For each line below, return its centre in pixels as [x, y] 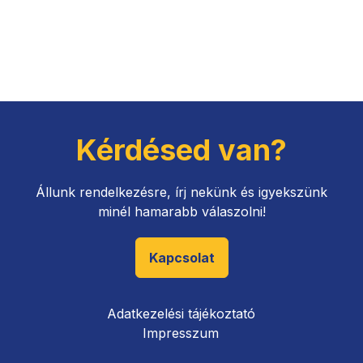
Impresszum [181, 333]
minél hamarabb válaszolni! [181, 212]
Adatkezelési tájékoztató [181, 314]
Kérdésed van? [181, 150]
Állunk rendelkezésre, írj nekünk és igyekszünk [181, 192]
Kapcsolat [181, 258]
